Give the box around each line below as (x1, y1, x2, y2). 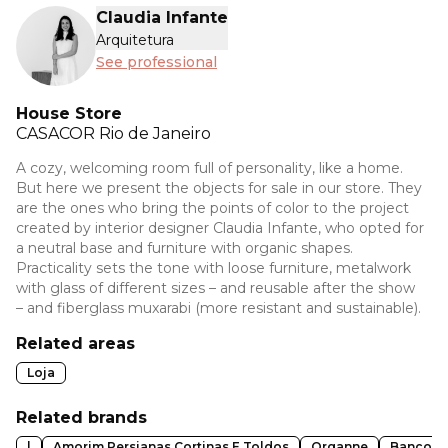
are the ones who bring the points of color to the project (16, 199, 409, 218)
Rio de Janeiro (99, 124, 211, 144)
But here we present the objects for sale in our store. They (16, 179, 422, 198)
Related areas (16, 334, 135, 354)
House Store (16, 104, 122, 124)
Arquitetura (96, 31, 174, 49)
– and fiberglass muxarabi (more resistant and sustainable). (16, 299, 421, 318)
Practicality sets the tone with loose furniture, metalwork (16, 259, 411, 278)
